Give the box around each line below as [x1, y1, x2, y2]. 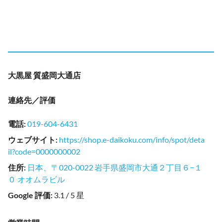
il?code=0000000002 [8, 147, 80, 156]
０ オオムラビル [8, 174, 65, 184]
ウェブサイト [8, 135, 55, 144]
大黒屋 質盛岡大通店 [8, 70, 81, 80]
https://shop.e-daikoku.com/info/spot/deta [59, 135, 205, 144]
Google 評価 [8, 190, 51, 200]
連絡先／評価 [8, 95, 55, 105]
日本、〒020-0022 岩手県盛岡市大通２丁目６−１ [27, 163, 202, 172]
